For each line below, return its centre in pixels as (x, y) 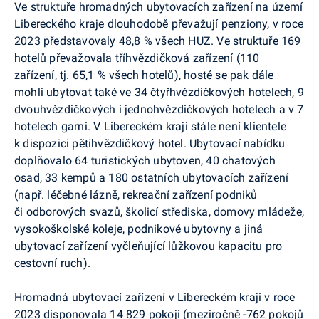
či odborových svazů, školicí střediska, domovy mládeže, (159, 212)
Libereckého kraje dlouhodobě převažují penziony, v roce (159, 24)
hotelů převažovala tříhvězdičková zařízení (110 (137, 58)
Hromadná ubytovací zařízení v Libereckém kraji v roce (155, 298)
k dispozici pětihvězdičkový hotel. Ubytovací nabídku (150, 144)
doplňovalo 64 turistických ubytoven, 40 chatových (145, 161)
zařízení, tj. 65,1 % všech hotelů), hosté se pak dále (144, 75)
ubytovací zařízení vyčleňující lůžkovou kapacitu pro (148, 246)
